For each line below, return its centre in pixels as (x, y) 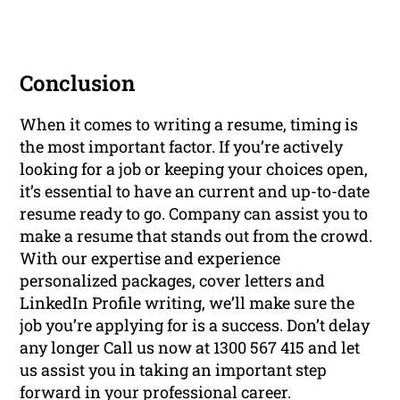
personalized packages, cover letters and (173, 281)
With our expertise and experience (150, 258)
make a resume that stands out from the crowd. (196, 236)
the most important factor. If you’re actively (182, 147)
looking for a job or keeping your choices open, (194, 169)
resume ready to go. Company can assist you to (194, 214)
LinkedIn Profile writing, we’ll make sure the (187, 303)
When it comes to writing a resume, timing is (189, 125)
